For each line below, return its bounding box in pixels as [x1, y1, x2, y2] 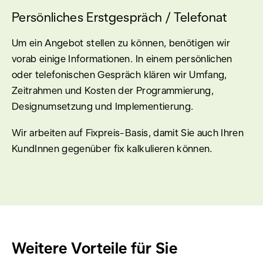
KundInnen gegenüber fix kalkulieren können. [12, 142, 213, 154]
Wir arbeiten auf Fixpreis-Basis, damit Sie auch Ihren [12, 126, 244, 139]
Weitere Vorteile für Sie [12, 238, 178, 257]
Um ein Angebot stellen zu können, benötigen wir [12, 36, 230, 49]
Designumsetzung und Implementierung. [12, 100, 194, 112]
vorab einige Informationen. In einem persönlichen [12, 52, 232, 65]
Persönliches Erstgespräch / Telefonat [12, 9, 227, 25]
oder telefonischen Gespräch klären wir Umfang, [12, 68, 227, 80]
